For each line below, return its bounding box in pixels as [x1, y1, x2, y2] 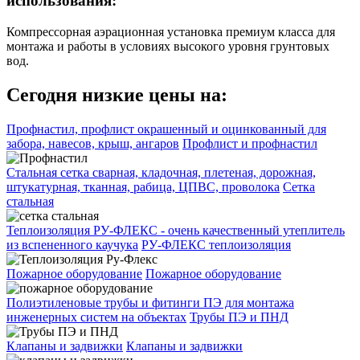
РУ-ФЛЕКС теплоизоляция [141, 237, 291, 252]
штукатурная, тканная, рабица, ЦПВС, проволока [6, 179, 280, 194]
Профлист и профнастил [182, 136, 317, 150]
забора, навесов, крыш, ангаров [6, 136, 179, 150]
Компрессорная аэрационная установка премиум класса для [6, 24, 335, 39]
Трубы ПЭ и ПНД [190, 309, 288, 324]
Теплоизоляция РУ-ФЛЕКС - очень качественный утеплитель [6, 223, 345, 237]
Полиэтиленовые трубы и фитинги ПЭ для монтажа [6, 295, 294, 309]
